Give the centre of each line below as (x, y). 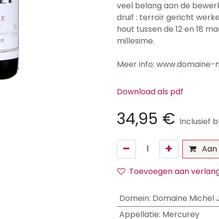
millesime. (136, 41)
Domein (134, 198)
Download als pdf (150, 92)
